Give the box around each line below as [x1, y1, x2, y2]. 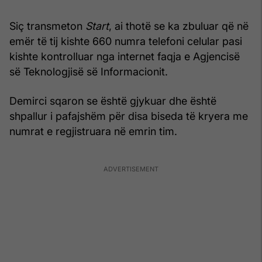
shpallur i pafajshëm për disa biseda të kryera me [9, 109, 248, 122]
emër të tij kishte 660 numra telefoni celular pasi [9, 35, 242, 47]
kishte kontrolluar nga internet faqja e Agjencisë [9, 50, 240, 63]
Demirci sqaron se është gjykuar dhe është [9, 94, 216, 107]
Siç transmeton [9, 19, 85, 32]
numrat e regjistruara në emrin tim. [9, 125, 177, 137]
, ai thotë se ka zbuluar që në [109, 19, 249, 32]
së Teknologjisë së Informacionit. [9, 65, 168, 78]
